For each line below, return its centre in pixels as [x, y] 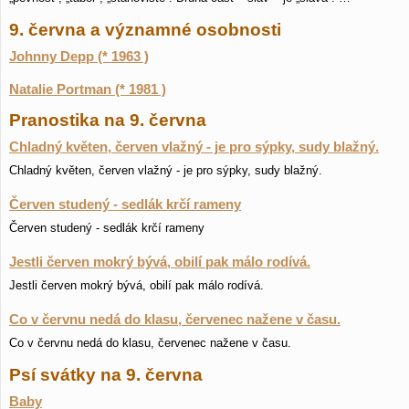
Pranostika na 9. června [108, 120]
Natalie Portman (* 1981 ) [88, 89]
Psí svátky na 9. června [106, 375]
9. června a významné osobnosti [145, 30]
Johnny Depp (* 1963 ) [79, 57]
